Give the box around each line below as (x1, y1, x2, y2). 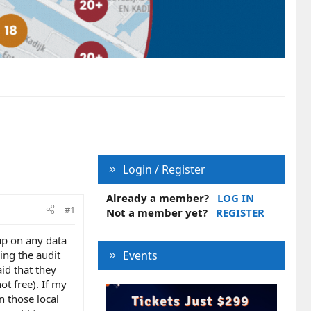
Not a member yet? (106, 205, 208, 219)
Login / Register (122, 161, 205, 177)
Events (122, 247, 158, 263)
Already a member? (106, 190, 209, 205)
